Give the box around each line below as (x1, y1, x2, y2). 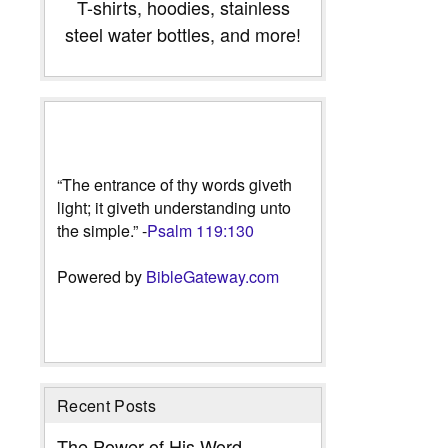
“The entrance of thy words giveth (57, 172, 292, 196)
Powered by (57, 264, 146, 288)
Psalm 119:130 (147, 218, 254, 242)
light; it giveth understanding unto (57, 195, 291, 219)
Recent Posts (57, 393, 156, 417)
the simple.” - (57, 218, 147, 242)
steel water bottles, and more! (65, 20, 301, 47)
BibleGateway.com (146, 264, 279, 288)
